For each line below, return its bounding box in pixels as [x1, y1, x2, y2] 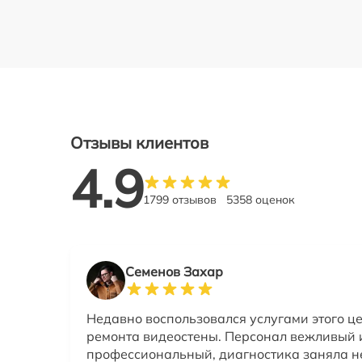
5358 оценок [226, 192, 295, 208]
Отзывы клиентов [70, 132, 208, 153]
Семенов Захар [125, 263, 223, 280]
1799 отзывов [143, 192, 217, 208]
